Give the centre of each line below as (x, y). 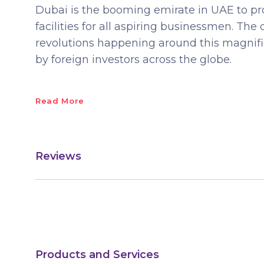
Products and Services (97, 255)
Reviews (58, 156)
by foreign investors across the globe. (133, 60)
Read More (60, 101)
